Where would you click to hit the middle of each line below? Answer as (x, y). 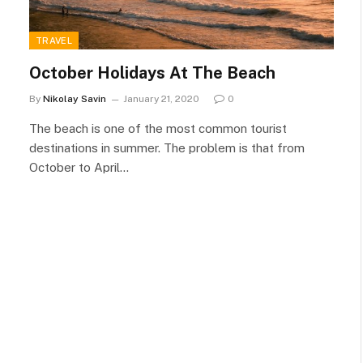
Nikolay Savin (75, 98)
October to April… (79, 167)
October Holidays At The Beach (152, 73)
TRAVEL (54, 40)
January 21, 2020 (161, 98)
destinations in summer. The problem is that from (167, 147)
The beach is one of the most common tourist (158, 128)
